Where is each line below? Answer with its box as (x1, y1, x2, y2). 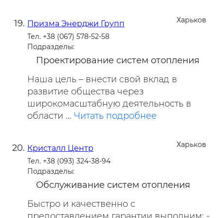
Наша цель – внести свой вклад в (27, 73, 177, 85)
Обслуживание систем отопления (36, 179, 190, 190)
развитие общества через (27, 86, 144, 97)
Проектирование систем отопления (36, 54, 200, 66)
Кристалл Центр (27, 143, 93, 153)
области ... (27, 110, 74, 121)
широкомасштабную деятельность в (27, 98, 191, 109)
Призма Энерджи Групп (27, 18, 125, 28)
